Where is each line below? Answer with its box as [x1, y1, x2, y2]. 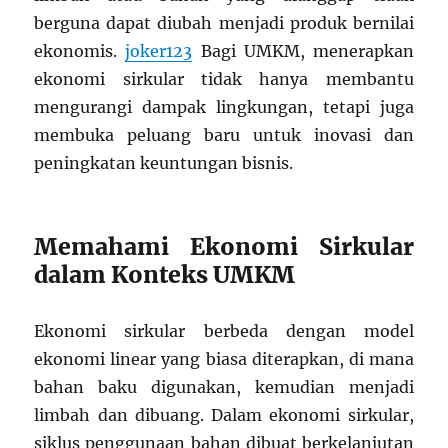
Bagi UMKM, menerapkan [192, 41, 414, 62]
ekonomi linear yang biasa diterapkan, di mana [34, 349, 414, 370]
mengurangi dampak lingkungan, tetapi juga [34, 97, 414, 118]
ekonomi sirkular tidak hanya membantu [34, 69, 414, 90]
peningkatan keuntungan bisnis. [34, 153, 294, 174]
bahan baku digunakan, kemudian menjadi [34, 377, 414, 398]
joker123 [125, 41, 193, 62]
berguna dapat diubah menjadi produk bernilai [34, 13, 414, 34]
